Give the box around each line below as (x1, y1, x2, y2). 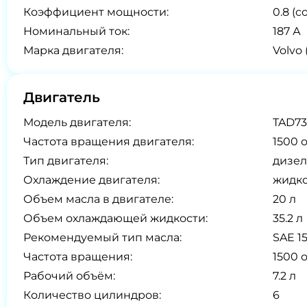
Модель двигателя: (23, 116, 131, 129)
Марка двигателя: (23, 44, 123, 57)
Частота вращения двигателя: (23, 135, 194, 148)
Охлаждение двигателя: (23, 173, 160, 186)
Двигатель (23, 89, 100, 106)
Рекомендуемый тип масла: (23, 231, 182, 244)
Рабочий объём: (23, 269, 115, 282)
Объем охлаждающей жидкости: (23, 212, 208, 225)
